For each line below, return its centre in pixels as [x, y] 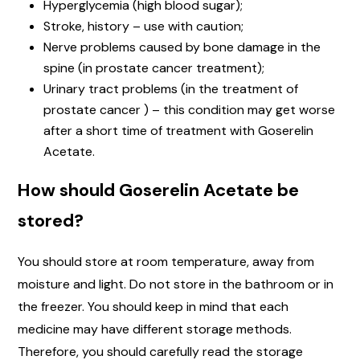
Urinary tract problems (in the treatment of [171, 88]
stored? [51, 220]
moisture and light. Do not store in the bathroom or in [176, 284]
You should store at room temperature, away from [166, 261]
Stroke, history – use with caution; [143, 26]
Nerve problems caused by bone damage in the [182, 47]
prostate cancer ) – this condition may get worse [189, 109]
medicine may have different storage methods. [155, 329]
